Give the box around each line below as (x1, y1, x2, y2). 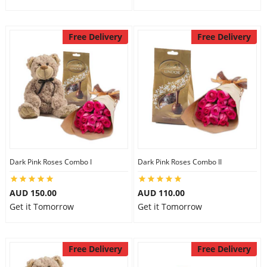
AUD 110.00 (138, 187, 185, 198)
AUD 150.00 (9, 187, 57, 198)
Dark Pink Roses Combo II (138, 157, 222, 167)
